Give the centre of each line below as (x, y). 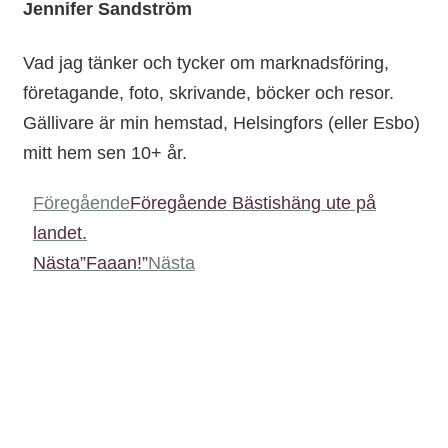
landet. (60, 232)
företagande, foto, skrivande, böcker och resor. (208, 92)
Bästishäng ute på (304, 202)
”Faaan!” (114, 262)
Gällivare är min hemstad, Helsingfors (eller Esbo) (221, 122)
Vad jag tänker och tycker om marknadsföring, (206, 62)
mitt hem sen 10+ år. (105, 152)
